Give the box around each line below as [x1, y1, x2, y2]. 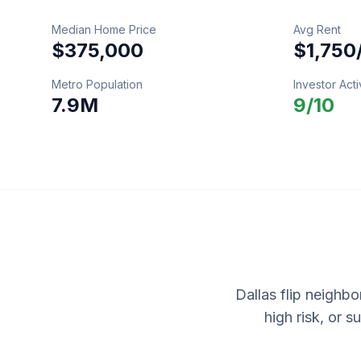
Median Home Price [52, 23, 156, 36]
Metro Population [52, 77, 143, 91]
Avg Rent [293, 23, 341, 36]
